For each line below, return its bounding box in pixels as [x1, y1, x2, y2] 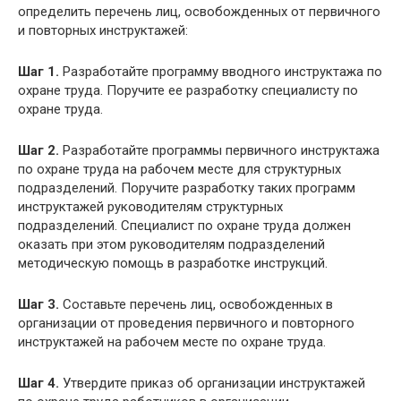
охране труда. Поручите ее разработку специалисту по [18, 82, 358, 98]
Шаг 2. [18, 142, 59, 158]
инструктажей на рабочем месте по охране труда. [18, 334, 326, 350]
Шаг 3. [18, 296, 59, 312]
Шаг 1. [18, 64, 59, 80]
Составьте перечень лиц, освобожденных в [59, 296, 333, 312]
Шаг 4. [18, 375, 59, 391]
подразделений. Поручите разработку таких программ [18, 180, 355, 196]
